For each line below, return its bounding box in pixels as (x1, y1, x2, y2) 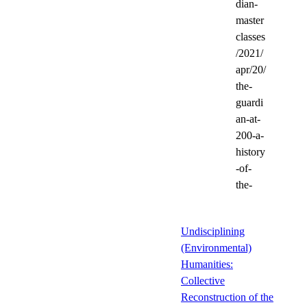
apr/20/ (236, 63, 266, 75)
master (236, 14, 264, 26)
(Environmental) (181, 241, 251, 254)
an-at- (236, 112, 260, 125)
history (236, 145, 265, 158)
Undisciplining (181, 225, 245, 237)
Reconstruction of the (181, 291, 273, 303)
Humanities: (181, 258, 233, 270)
